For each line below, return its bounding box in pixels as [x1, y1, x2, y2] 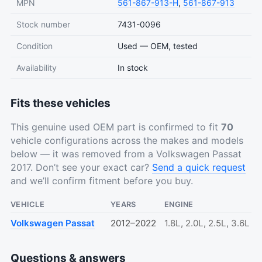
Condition [16, 40, 53, 51]
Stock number [16, 19, 70, 29]
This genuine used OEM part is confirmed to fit [11, 120, 221, 133]
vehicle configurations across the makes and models [11, 134, 243, 146]
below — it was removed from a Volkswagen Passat [11, 147, 242, 160]
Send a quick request [152, 161, 246, 173]
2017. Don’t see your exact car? [11, 161, 152, 173]
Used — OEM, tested [118, 40, 198, 51]
